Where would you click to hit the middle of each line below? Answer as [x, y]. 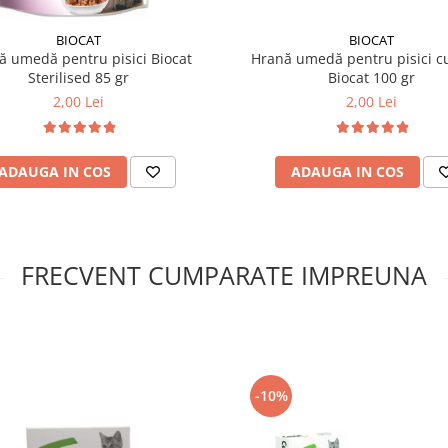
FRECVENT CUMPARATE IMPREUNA [224, 275]
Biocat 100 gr [371, 77]
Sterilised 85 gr [78, 77]
